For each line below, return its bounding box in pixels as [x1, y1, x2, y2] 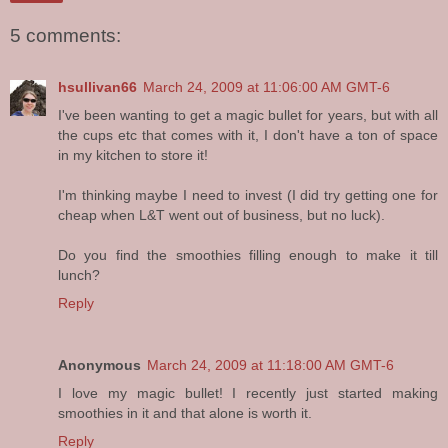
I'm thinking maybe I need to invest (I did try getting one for [58, 187, 438, 204]
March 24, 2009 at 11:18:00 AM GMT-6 [147, 357, 394, 374]
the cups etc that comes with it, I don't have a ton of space [58, 127, 438, 144]
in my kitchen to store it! [58, 147, 208, 164]
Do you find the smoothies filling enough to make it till [58, 247, 438, 264]
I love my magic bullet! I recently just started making [58, 385, 438, 402]
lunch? [58, 267, 100, 284]
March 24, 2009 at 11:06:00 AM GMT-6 [143, 79, 390, 96]
